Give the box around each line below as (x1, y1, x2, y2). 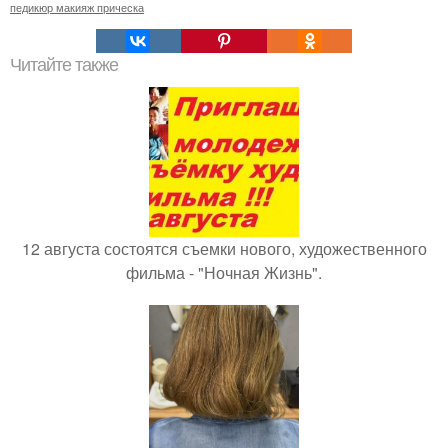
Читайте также (10, 55, 118, 75)
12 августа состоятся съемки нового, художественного (21, 237, 427, 260)
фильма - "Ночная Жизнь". (126, 261, 322, 284)
